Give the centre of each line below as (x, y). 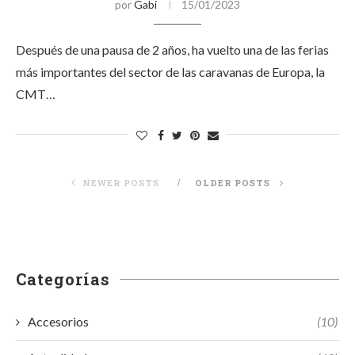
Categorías (63, 279)
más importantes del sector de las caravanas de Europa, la (170, 72)
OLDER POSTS (234, 183)
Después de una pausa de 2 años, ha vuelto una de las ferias (172, 50)
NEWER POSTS (121, 183)
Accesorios (58, 321)
